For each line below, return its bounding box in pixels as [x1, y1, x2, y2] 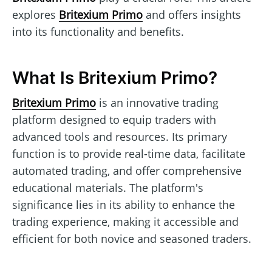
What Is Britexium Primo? [12, 67, 217, 89]
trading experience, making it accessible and [12, 214, 239, 229]
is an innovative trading [96, 95, 219, 110]
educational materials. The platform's [12, 180, 203, 195]
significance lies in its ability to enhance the [12, 197, 235, 212]
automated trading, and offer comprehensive [12, 163, 242, 178]
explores [12, 7, 59, 22]
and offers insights [143, 7, 241, 22]
